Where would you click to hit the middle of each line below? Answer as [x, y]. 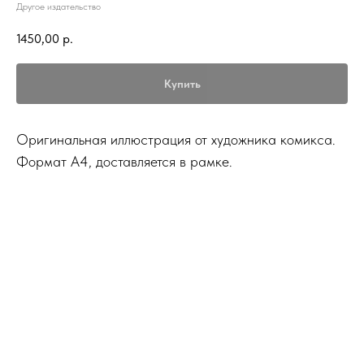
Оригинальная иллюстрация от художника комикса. [176, 139]
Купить [182, 83]
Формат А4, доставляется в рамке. [124, 161]
